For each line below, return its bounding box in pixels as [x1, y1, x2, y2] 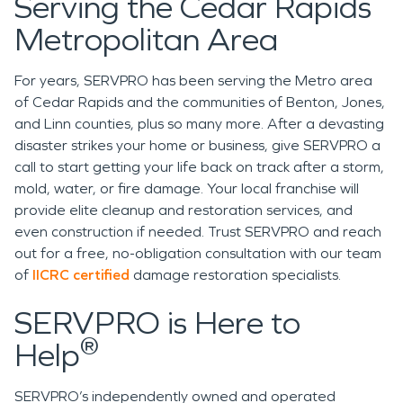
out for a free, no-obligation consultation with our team [14, 245, 381, 262]
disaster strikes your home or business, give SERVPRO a [14, 137, 381, 154]
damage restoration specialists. [130, 266, 345, 283]
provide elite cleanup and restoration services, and [14, 201, 353, 219]
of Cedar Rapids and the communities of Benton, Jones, [14, 94, 385, 111]
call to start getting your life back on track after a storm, [14, 158, 384, 175]
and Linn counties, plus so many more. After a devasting [14, 115, 384, 132]
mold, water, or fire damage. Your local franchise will [14, 180, 359, 197]
